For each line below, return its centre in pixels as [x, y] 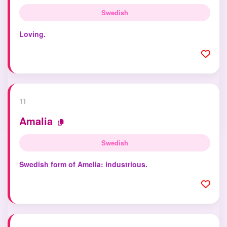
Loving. [32, 34]
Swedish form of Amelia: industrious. [83, 164]
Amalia [36, 121]
